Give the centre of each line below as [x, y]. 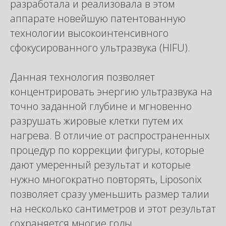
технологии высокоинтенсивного [89, 33]
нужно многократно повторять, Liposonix [106, 179]
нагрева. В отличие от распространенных [110, 135]
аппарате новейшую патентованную [98, 18]
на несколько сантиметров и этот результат [113, 209]
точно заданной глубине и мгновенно [101, 106]
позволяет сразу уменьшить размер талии [110, 194]
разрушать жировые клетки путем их [97, 121]
